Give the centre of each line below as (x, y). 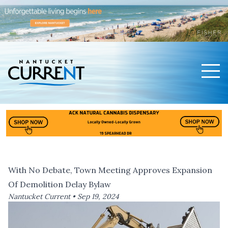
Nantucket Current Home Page (69, 101)
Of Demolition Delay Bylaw (60, 184)
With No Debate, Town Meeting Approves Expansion (110, 170)
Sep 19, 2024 (98, 197)
